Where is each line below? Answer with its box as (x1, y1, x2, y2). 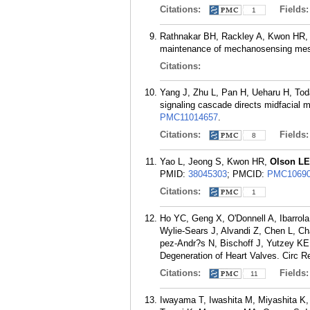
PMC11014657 (160, 112, 218, 122)
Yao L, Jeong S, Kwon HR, (160, 156, 270, 167)
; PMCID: (227, 169, 267, 179)
